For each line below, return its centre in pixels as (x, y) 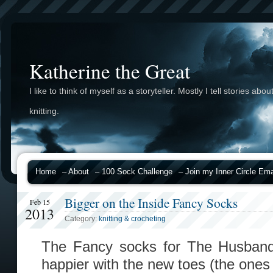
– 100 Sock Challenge (134, 172)
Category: (82, 219)
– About (76, 172)
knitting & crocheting (132, 219)
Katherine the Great (110, 71)
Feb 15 (40, 202)
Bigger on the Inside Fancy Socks (151, 203)
